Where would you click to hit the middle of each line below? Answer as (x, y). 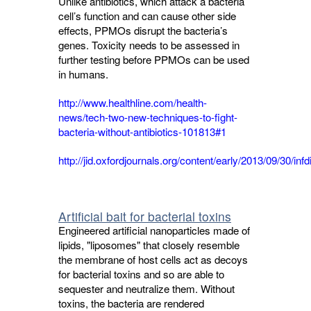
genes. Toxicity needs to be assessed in (149, 45)
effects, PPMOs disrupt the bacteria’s (143, 30)
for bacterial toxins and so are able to (141, 274)
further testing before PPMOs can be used (154, 59)
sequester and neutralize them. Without (146, 288)
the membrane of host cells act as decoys (153, 259)
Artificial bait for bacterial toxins (145, 216)
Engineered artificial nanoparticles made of (154, 230)
